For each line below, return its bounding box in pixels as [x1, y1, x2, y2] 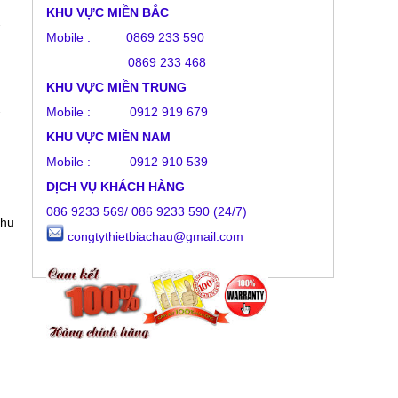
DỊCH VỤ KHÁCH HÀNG [46, 179, 185, 194]
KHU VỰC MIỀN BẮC [46, 5, 176, 20]
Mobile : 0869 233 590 [46, 30, 204, 44]
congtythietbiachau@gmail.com [64, 229, 243, 243]
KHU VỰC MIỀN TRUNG [46, 80, 190, 94]
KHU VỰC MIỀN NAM [46, 130, 171, 144]
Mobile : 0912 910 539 [46, 155, 208, 169]
